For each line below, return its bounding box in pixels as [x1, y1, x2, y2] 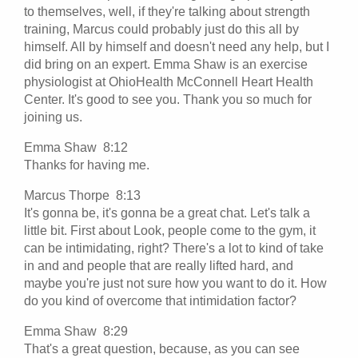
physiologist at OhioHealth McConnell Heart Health [24, 74, 313, 89]
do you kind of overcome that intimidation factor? [24, 293, 296, 308]
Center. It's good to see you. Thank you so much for [24, 92, 312, 106]
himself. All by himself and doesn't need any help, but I [24, 39, 329, 54]
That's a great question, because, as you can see [24, 341, 300, 356]
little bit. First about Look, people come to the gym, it [24, 223, 316, 237]
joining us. [24, 109, 86, 124]
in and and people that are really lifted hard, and [24, 258, 293, 272]
